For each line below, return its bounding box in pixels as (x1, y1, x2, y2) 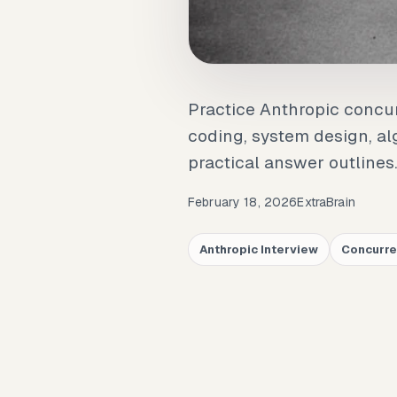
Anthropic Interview (199, 242, 318, 258)
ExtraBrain (297, 194, 355, 211)
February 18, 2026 (188, 194, 298, 211)
